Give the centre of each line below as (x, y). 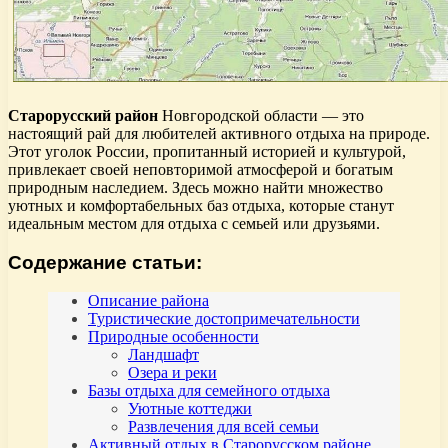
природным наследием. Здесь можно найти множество (195, 187)
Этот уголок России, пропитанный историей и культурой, (207, 151)
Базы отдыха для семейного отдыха (209, 391)
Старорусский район (83, 115)
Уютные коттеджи (190, 409)
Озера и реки (172, 373)
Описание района (148, 301)
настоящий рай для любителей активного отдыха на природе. (219, 133)
